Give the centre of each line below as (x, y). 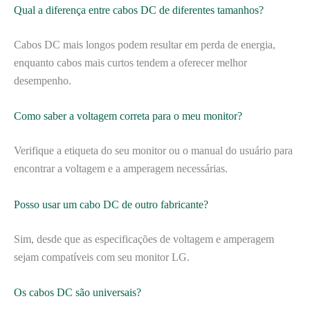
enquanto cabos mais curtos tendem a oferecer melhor (130, 62)
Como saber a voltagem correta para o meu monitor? (128, 116)
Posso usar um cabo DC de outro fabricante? (111, 204)
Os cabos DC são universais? (77, 293)
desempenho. (43, 80)
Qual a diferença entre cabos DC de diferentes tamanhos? (139, 10)
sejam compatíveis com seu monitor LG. (102, 257)
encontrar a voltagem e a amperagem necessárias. (121, 169)
